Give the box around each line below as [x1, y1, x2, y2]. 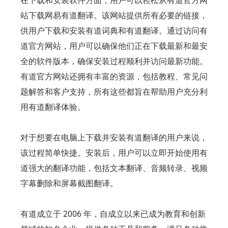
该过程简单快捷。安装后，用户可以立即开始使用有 [20, 148, 208, 158]
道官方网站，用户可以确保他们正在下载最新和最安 [20, 41, 208, 51]
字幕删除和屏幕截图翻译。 [20, 178, 118, 188]
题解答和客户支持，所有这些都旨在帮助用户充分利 [20, 87, 208, 97]
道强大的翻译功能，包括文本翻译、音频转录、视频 [20, 163, 208, 173]
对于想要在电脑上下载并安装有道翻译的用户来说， [20, 132, 208, 142]
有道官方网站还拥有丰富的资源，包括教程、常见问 [20, 71, 208, 81]
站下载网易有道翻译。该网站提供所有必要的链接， [20, 10, 208, 20]
